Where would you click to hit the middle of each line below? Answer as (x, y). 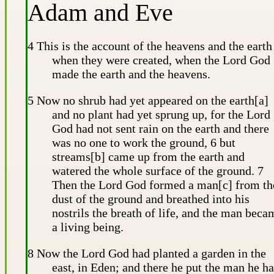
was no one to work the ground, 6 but (144, 142)
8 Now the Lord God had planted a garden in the (147, 253)
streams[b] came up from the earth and (148, 156)
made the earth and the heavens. (131, 74)
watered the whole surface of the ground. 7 (158, 170)
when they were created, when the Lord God (161, 60)
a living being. (88, 227)
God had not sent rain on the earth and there (161, 128)
